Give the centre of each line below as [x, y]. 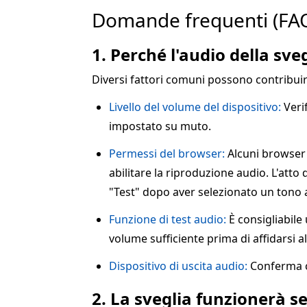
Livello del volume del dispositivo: [195, 107]
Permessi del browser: [167, 154]
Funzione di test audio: [168, 220]
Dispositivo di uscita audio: [178, 266]
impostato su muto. [160, 126]
